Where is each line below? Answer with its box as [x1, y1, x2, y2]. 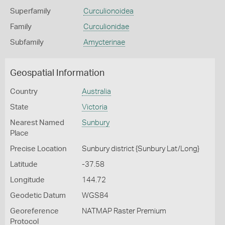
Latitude [10, 161, 38, 168]
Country [10, 88, 38, 95]
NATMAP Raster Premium [81, 207, 166, 215]
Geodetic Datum [10, 192, 66, 199]
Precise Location [10, 145, 67, 153]
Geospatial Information [10, 69, 104, 78]
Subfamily [10, 39, 44, 46]
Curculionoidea [83, 8, 134, 15]
